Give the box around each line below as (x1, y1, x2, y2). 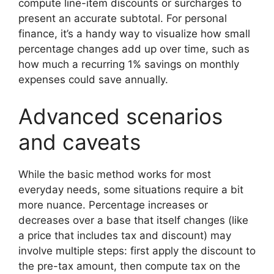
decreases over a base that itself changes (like (18, 213, 248, 226)
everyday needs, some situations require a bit (18, 183, 243, 196)
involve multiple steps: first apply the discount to (18, 244, 256, 257)
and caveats (18, 128, 141, 155)
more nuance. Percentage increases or (18, 198, 208, 211)
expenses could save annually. (18, 73, 168, 86)
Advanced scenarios (18, 103, 223, 129)
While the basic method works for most (18, 168, 211, 180)
